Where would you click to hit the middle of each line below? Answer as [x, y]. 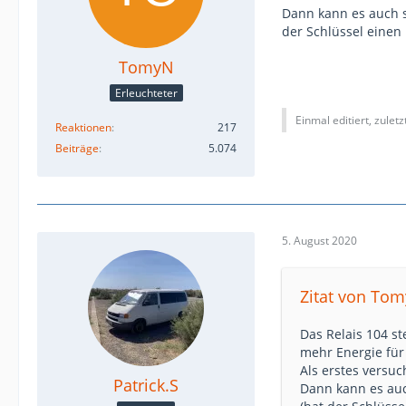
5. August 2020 [319, 241]
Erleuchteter [146, 92]
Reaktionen [83, 127]
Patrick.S [146, 385]
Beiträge [77, 148]
